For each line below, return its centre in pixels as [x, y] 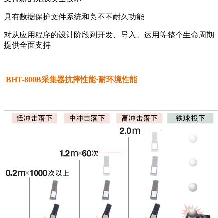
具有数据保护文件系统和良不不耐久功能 [74, 17]
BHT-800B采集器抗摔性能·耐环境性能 [71, 80]
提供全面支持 [27, 45]
